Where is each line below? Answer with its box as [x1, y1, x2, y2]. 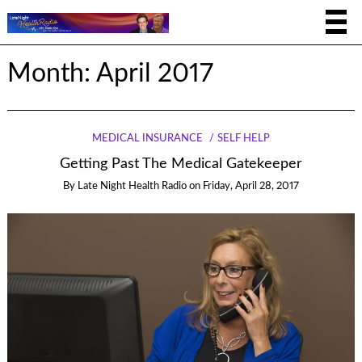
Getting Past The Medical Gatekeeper [60, 156, 302, 170]
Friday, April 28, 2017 [203, 181, 299, 192]
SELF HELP [217, 133, 270, 144]
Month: [6, 61, 96, 86]
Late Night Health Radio [78, 181, 187, 192]
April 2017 [95, 61, 213, 86]
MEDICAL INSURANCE [92, 133, 204, 144]
